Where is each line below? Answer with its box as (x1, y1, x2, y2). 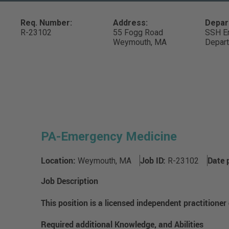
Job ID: (140, 155, 166, 166)
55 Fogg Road (112, 28, 163, 37)
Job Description (41, 175, 98, 187)
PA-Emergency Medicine (41, 129, 177, 144)
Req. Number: (20, 18, 72, 28)
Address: (112, 18, 148, 28)
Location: (41, 155, 76, 166)
